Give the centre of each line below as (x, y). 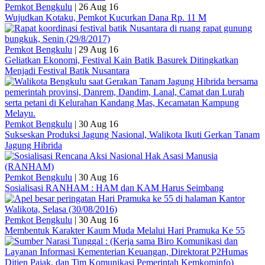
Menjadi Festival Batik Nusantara (67, 71)
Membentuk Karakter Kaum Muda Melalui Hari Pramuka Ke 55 (125, 231)
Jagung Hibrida (33, 146)
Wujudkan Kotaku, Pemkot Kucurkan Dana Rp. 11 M (106, 18)
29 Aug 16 (98, 50)
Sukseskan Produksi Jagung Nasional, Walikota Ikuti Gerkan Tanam (132, 135)
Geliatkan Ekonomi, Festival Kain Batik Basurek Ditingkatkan (122, 60)
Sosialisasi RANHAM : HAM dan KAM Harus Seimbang (114, 188)
